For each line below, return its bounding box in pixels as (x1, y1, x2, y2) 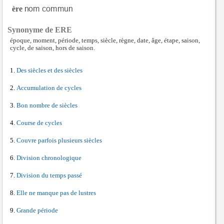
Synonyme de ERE (7, 25, 72, 34)
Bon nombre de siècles (16, 102, 77, 109)
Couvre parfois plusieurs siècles (16, 137, 102, 144)
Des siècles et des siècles (16, 67, 82, 74)
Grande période (16, 207, 58, 214)
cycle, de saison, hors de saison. (10, 44, 95, 52)
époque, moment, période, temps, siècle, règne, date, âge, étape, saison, (10, 37, 200, 44)
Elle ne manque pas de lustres (16, 189, 96, 197)
